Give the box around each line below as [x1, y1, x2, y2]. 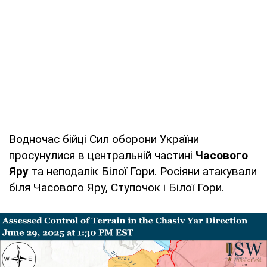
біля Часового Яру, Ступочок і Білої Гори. [9, 180, 224, 194]
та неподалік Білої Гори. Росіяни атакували [29, 164, 257, 178]
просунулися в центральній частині [9, 148, 195, 162]
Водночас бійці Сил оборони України [9, 132, 199, 146]
